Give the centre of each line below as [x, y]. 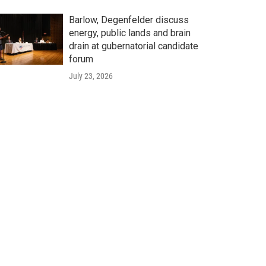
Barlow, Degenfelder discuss [129, 20]
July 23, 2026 [91, 76]
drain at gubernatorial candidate [133, 46]
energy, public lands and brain [129, 33]
